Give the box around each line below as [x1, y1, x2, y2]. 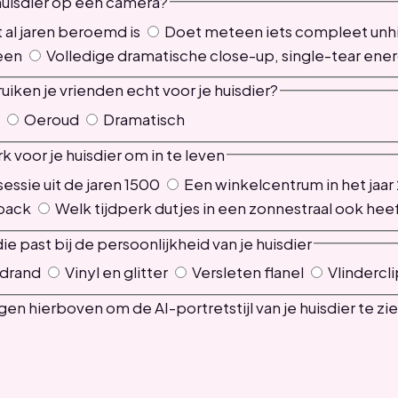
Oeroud [20, 109, 79, 130]
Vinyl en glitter [61, 262, 168, 283]
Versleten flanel [188, 262, 304, 283]
